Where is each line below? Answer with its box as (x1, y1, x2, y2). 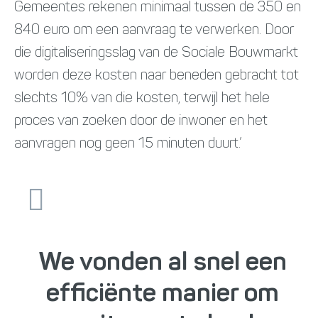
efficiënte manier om (46, 282, 279, 308)
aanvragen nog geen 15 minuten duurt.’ (14, 137, 242, 152)
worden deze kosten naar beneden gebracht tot (14, 69, 299, 84)
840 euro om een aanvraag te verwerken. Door (14, 23, 294, 38)
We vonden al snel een (38, 251, 287, 277)
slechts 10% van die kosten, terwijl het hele (14, 92, 270, 106)
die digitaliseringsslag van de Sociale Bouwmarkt (14, 46, 298, 61)
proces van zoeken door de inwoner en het (14, 114, 268, 129)
